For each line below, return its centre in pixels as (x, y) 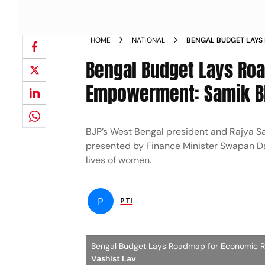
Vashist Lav (114, 258)
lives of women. (119, 160)
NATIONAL (149, 40)
